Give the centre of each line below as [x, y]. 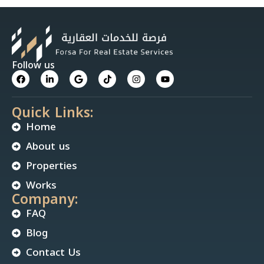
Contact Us [53, 253]
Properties [51, 166]
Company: [45, 200]
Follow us [33, 65]
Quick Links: [52, 113]
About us [48, 146]
